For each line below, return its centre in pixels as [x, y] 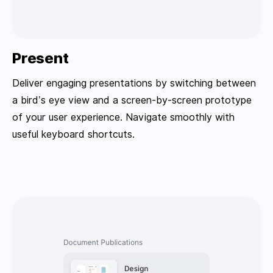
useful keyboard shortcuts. [73, 135]
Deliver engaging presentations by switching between [134, 83]
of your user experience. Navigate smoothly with [123, 118]
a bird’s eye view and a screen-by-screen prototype [132, 101]
